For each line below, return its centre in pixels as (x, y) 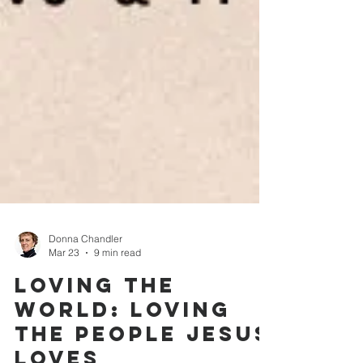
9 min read (117, 304)
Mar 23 (64, 304)
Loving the (95, 337)
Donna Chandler (85, 290)
